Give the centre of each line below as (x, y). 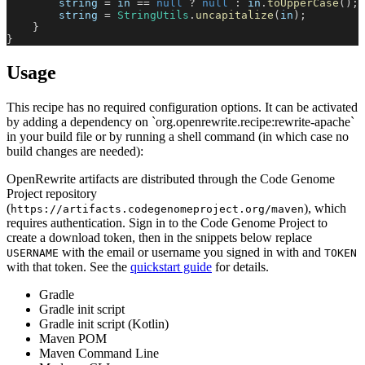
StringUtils (153, 15)
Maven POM (73, 338)
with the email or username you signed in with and (191, 252)
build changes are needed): (75, 151)
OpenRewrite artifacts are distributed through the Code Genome (171, 178)
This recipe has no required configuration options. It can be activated (182, 107)
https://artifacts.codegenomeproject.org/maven (157, 209)
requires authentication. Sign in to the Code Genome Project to (167, 222)
